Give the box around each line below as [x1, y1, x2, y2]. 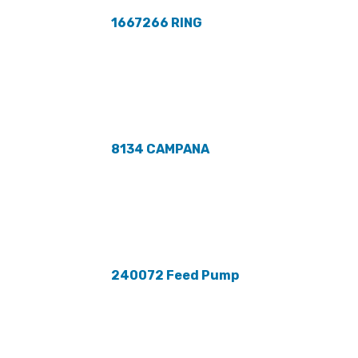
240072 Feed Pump [110, 268, 239, 284]
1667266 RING [110, 15, 202, 31]
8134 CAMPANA [110, 141, 209, 157]
